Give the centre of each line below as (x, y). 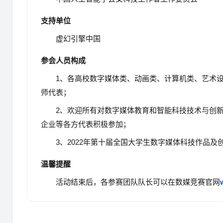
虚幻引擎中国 (78, 39)
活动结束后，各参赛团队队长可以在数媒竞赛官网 (138, 182)
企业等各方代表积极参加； (86, 124)
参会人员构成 (63, 60)
